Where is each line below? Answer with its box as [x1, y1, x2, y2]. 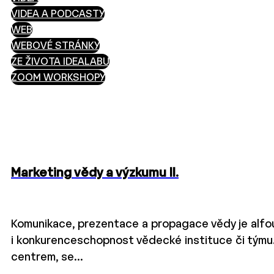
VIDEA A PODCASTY [11, 10, 105, 20]
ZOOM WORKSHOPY [11, 73, 105, 83]
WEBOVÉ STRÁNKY [11, 42, 100, 51]
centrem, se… [11, 252, 83, 263]
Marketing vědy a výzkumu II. [11, 167, 179, 179]
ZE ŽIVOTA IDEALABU [11, 57, 109, 67]
